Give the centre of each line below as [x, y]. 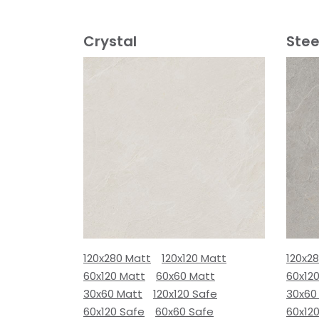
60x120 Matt [114, 276]
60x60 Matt [185, 276]
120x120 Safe [185, 294]
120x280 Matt [117, 258]
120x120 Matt [194, 258]
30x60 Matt [113, 294]
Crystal [110, 41]
